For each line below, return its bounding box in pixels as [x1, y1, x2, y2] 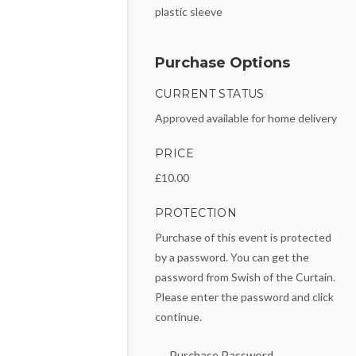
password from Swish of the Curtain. [155, 270, 335, 284]
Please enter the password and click [155, 290, 334, 304]
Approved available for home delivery [155, 111, 337, 126]
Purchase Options [155, 54, 290, 72]
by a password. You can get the [155, 250, 309, 265]
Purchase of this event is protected [155, 230, 331, 245]
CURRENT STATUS [155, 87, 265, 102]
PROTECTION [155, 206, 238, 221]
